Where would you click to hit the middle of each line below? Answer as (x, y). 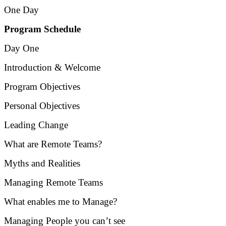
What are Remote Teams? (53, 144)
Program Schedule (42, 29)
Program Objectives (42, 86)
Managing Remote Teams (53, 182)
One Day (21, 10)
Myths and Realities (42, 163)
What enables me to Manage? (61, 201)
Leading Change (36, 125)
